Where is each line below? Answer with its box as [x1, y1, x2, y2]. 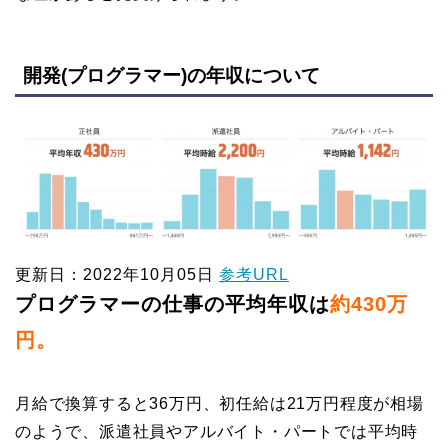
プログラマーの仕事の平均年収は [15, 293, 330, 316]
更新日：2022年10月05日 [15, 266, 219, 284]
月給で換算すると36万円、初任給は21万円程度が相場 [15, 395, 424, 413]
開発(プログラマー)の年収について [23, 65, 320, 87]
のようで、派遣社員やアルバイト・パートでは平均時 [15, 423, 419, 441]
